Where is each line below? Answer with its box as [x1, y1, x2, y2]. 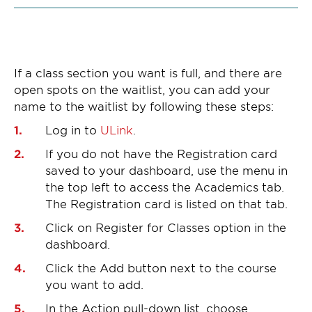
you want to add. [45, 276, 147, 291]
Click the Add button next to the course [45, 260, 276, 274]
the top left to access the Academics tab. [45, 179, 284, 194]
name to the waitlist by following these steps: [14, 98, 274, 113]
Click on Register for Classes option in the [45, 219, 286, 234]
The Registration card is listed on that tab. [45, 196, 288, 210]
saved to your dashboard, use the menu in [45, 162, 288, 177]
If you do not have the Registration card [45, 146, 277, 160]
